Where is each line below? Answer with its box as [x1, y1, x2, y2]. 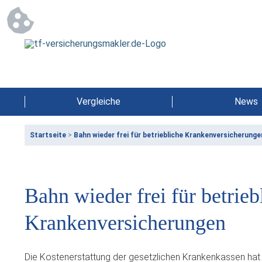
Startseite [30, 131, 66, 139]
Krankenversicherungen [25, 211, 226, 235]
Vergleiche [77, 96, 120, 107]
